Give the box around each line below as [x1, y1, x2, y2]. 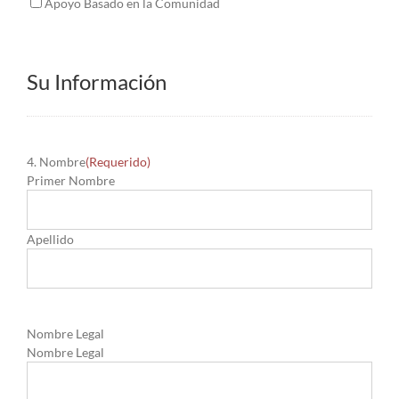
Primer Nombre [27, 173, 115, 189]
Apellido [27, 232, 74, 248]
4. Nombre [27, 154, 85, 170]
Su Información [27, 69, 167, 95]
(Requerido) [85, 154, 151, 170]
